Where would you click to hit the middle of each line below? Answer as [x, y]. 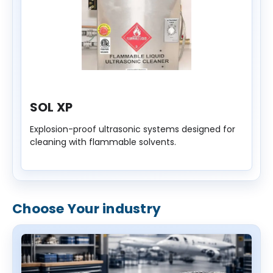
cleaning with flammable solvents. [103, 142]
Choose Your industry [87, 209]
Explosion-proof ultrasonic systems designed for [132, 129]
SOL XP [51, 107]
